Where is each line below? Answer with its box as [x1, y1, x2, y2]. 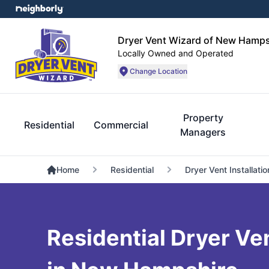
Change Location [130, 66, 187, 76]
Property [183, 112, 223, 124]
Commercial [94, 119, 148, 131]
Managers [180, 126, 226, 138]
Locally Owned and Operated [118, 47, 234, 58]
